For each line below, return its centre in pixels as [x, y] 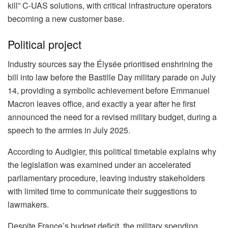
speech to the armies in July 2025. [69, 130]
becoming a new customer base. [66, 19]
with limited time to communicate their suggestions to [102, 191]
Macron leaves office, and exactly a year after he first [102, 103]
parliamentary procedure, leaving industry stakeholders [106, 178]
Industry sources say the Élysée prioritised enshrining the [110, 64]
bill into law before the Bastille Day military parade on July [112, 77]
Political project [45, 44]
